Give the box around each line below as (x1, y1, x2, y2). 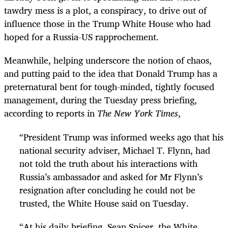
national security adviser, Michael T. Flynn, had (19, 142, 210, 158)
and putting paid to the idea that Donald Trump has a (4, 66, 217, 81)
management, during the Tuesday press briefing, (4, 92, 197, 108)
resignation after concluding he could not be (19, 182, 195, 197)
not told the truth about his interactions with (19, 155, 197, 171)
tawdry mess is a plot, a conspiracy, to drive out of (4, 3, 207, 18)
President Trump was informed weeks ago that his (23, 129, 223, 145)
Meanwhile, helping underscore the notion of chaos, (4, 52, 212, 68)
